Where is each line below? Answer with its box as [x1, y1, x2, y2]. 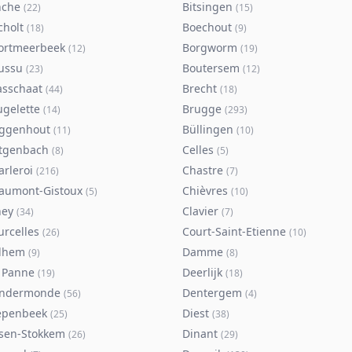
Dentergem [182, 285, 242, 300]
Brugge [182, 101, 222, 116]
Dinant [182, 326, 218, 341]
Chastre [182, 163, 223, 178]
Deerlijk [182, 265, 222, 280]
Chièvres [182, 183, 228, 198]
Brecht [182, 81, 217, 96]
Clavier [182, 203, 218, 218]
